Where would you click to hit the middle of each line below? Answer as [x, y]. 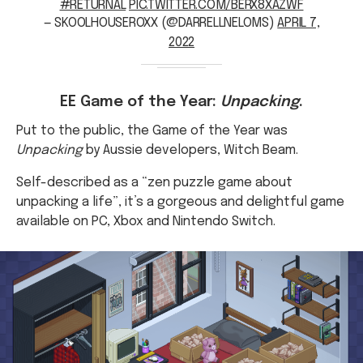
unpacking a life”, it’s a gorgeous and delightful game [180, 161]
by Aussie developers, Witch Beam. [190, 109]
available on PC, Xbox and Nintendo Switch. [146, 181]
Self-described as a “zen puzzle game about [154, 142]
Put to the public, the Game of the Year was [152, 90]
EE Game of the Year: [140, 62]
